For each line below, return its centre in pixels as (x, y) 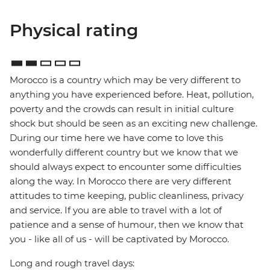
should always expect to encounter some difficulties (125, 167)
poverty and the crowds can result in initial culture (122, 109)
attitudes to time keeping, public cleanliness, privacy (127, 196)
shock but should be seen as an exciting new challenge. (133, 124)
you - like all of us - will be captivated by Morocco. (119, 239)
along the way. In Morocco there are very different (121, 181)
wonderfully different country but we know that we (124, 152)
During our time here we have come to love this (116, 138)
